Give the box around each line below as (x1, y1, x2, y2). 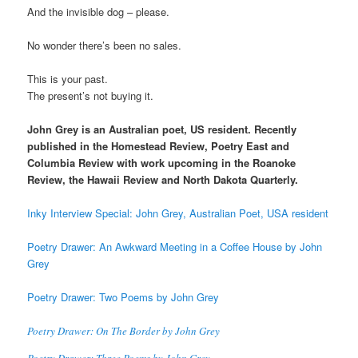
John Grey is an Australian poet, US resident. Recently (27, 121, 297, 137)
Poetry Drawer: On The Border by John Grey (27, 323, 221, 338)
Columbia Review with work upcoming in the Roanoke (27, 155, 296, 171)
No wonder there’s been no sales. (27, 37, 182, 53)
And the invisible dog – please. (27, 3, 170, 19)
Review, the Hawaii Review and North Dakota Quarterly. (27, 172, 299, 188)
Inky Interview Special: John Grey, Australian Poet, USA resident (27, 205, 329, 221)
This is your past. (27, 70, 109, 86)
